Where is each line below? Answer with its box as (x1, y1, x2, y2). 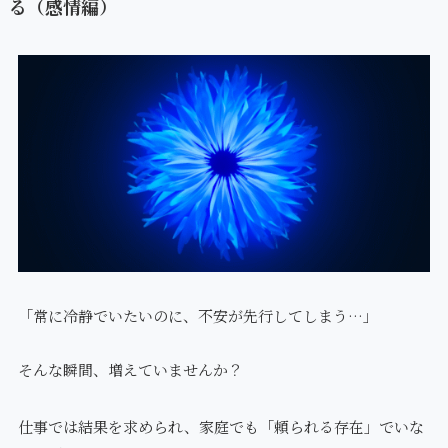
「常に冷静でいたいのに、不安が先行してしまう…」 (17, 304, 378, 326)
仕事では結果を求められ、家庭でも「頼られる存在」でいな (17, 415, 424, 437)
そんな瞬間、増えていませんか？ (17, 358, 243, 380)
